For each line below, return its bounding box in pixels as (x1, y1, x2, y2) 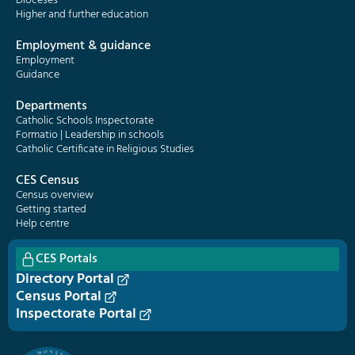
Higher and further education (16, 6, 148, 24)
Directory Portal (16, 268, 114, 291)
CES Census (16, 170, 79, 191)
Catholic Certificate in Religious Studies (16, 140, 194, 158)
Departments (16, 96, 87, 116)
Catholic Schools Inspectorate (16, 112, 154, 130)
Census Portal (16, 285, 101, 308)
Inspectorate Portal (16, 303, 136, 326)
